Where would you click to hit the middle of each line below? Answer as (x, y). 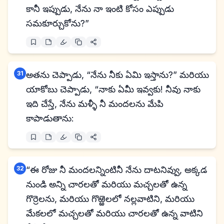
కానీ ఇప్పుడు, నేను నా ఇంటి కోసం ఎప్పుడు (100, 9)
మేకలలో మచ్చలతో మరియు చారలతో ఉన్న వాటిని (114, 213)
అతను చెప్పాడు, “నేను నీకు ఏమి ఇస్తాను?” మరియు (117, 75)
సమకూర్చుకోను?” (57, 23)
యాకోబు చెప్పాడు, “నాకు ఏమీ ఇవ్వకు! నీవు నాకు (113, 89)
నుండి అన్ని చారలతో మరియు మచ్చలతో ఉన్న (106, 184)
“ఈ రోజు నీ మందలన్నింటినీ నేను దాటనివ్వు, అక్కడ (116, 170)
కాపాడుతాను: (50, 118)
